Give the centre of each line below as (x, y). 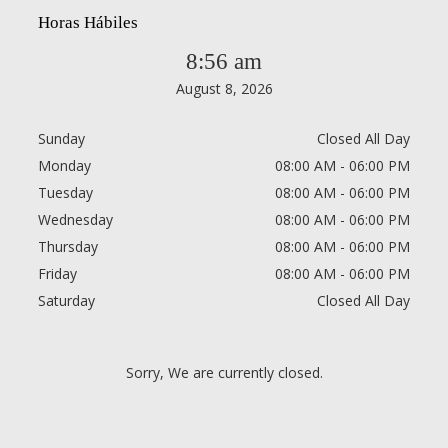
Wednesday (75, 219)
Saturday (66, 300)
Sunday (61, 138)
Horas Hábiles (88, 22)
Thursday (68, 246)
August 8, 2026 (224, 88)
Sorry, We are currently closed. (224, 372)
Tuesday (65, 192)
